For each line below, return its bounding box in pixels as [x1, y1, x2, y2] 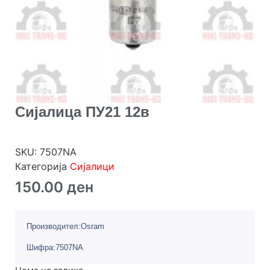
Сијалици [70, 160, 115, 173]
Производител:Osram [27, 222, 104, 231]
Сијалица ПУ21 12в [15, 104, 149, 121]
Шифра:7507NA [27, 242, 83, 252]
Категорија [15, 160, 70, 173]
